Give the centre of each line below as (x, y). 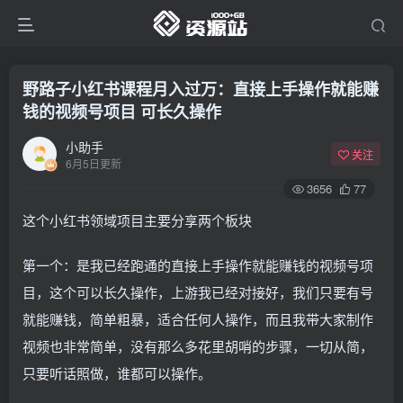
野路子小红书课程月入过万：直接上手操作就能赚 (201, 89)
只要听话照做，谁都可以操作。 (117, 373)
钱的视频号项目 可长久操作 (122, 112)
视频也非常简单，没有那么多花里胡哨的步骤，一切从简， (198, 346)
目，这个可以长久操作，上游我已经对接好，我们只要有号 (198, 292)
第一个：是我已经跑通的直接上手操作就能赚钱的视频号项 (198, 265)
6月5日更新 (94, 163)
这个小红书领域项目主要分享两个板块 (137, 220)
